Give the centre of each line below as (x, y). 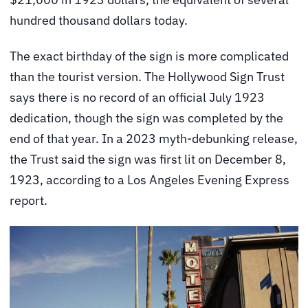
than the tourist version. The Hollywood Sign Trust (147, 76)
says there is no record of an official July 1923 (137, 97)
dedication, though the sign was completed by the (146, 118)
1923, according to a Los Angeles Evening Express (150, 179)
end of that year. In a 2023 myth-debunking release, (154, 138)
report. (29, 200)
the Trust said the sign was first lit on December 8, (148, 159)
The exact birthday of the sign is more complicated (149, 56)
